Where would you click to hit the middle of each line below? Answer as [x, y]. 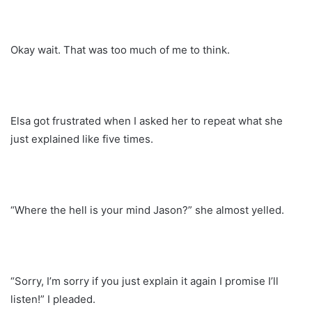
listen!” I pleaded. [53, 299]
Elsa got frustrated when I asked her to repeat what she [147, 120]
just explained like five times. [82, 139]
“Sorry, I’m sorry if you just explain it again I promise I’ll [145, 281]
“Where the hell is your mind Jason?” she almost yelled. [147, 210]
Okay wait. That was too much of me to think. [120, 49]
